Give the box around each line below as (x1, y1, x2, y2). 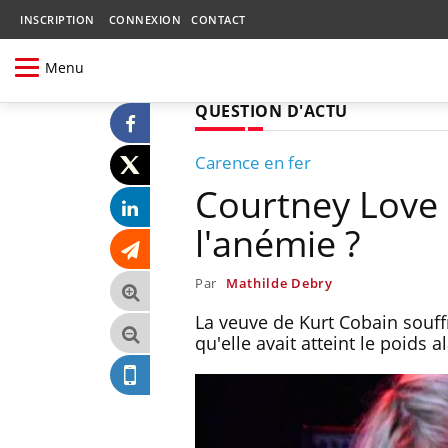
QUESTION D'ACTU (195, 99, 348, 122)
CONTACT (191, 12, 246, 27)
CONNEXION (108, 12, 181, 27)
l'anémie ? (195, 218, 360, 268)
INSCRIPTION (20, 12, 95, 27)
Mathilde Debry (225, 273, 333, 292)
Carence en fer (195, 150, 311, 174)
